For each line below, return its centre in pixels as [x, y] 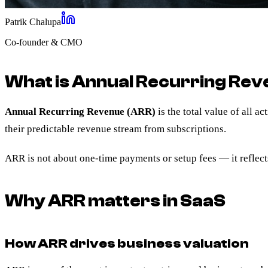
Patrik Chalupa [33, 22]
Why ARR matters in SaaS [115, 201]
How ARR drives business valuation [127, 243]
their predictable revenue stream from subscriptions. [115, 129]
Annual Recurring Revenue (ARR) [80, 111]
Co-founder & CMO [44, 42]
